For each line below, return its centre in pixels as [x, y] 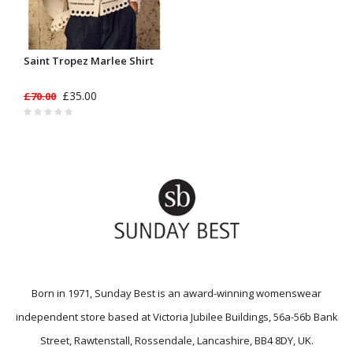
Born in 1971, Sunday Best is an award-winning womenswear [176, 294]
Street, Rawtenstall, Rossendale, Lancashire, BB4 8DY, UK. [176, 341]
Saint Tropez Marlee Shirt [89, 60]
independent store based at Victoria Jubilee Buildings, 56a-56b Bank [176, 317]
